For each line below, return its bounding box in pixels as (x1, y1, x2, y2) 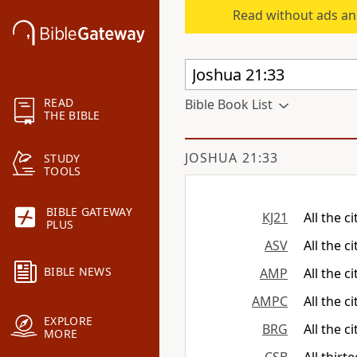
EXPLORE (44, 313, 93, 329)
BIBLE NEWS (44, 264, 112, 280)
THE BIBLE (44, 108, 100, 124)
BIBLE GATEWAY (46, 204, 132, 220)
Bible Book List (185, 96, 273, 113)
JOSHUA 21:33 (185, 149, 278, 167)
